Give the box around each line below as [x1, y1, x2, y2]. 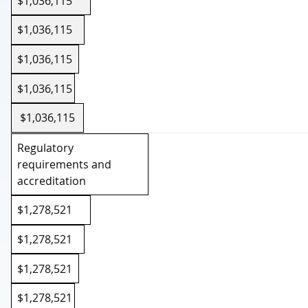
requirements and [17, 156, 112, 172]
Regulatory [17, 140, 74, 155]
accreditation [17, 173, 87, 188]
